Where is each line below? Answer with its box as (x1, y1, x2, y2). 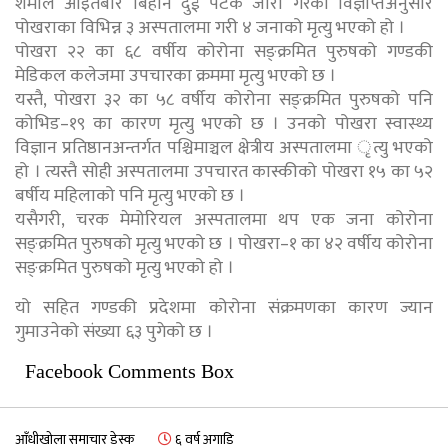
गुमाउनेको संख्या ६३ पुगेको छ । (15, 316, 213, 347)
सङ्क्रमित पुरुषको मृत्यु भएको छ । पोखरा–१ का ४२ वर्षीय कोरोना (15, 228, 433, 259)
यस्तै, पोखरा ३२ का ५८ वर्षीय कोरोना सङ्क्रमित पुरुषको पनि (15, 84, 433, 115)
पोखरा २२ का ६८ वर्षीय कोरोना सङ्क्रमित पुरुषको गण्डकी (15, 36, 433, 67)
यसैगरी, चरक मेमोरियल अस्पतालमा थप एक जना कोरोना (15, 204, 433, 235)
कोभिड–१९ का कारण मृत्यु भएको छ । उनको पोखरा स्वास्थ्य (15, 108, 433, 139)
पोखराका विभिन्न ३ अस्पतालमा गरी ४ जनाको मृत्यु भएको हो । (15, 12, 405, 43)
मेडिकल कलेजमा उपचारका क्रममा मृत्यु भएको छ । (15, 60, 336, 91)
